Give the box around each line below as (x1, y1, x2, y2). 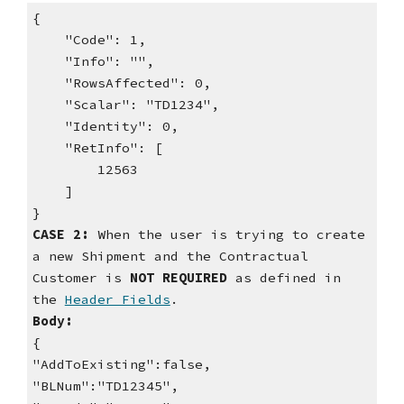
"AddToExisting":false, (32, 356, 211, 373)
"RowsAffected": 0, (32, 75, 211, 92)
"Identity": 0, (32, 118, 179, 135)
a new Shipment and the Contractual (32, 248, 308, 265)
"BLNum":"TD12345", (32, 378, 179, 395)
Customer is (32, 270, 130, 287)
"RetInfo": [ (32, 140, 162, 157)
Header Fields (64, 291, 170, 308)
